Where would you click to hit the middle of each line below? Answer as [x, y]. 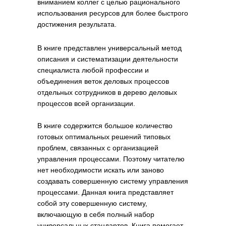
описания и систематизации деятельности [108, 59]
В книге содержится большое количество [105, 126]
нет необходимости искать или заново [101, 170]
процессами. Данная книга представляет [105, 192]
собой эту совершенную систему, [92, 203]
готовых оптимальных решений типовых [104, 137]
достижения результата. [77, 24]
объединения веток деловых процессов [103, 81]
